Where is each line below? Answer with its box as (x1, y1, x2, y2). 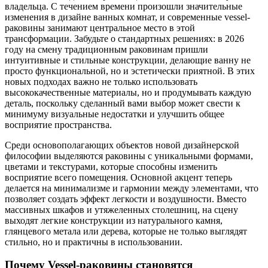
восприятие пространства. (5, 119, 112, 130)
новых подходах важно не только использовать (5, 76, 197, 87)
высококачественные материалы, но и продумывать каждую (5, 87, 251, 98)
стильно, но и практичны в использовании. (5, 236, 182, 247)
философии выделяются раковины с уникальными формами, (5, 150, 253, 161)
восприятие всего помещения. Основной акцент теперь (5, 172, 232, 182)
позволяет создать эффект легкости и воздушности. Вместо (5, 193, 246, 204)
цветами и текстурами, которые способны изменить (5, 161, 217, 172)
